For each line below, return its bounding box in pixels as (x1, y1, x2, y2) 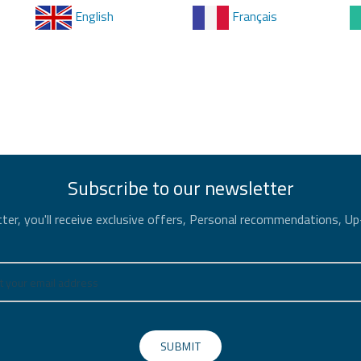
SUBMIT (160, 338, 201, 355)
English (72, 6, 114, 26)
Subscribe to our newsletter (67, 173, 294, 202)
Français (229, 6, 277, 26)
